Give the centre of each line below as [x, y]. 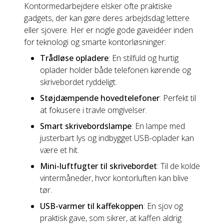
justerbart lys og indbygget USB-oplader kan [117, 138]
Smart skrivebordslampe [86, 126]
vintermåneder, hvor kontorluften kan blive [114, 178]
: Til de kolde [178, 166]
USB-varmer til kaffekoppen [92, 206]
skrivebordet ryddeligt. [78, 82]
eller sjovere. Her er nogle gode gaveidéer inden [108, 30]
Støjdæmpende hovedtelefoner [100, 98]
